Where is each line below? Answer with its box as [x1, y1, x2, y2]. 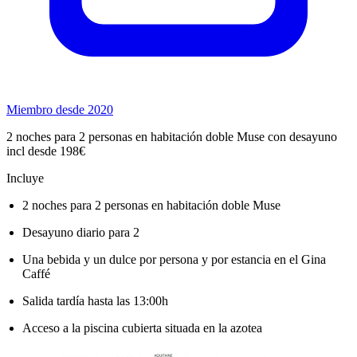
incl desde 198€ [6, 143, 85, 158]
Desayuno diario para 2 [22, 225, 139, 239]
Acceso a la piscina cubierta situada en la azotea [22, 320, 262, 335]
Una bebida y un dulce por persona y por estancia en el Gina [22, 252, 326, 266]
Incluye [6, 171, 44, 185]
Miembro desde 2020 [6, 102, 113, 116]
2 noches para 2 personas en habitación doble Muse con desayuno [6, 129, 337, 143]
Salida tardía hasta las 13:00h [22, 293, 168, 308]
